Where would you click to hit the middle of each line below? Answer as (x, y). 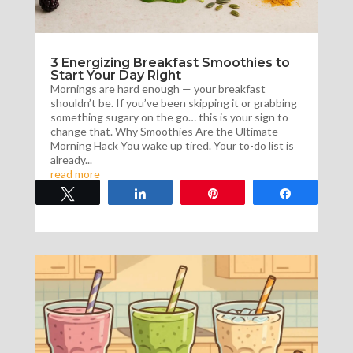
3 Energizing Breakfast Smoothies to (170, 63)
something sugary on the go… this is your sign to (169, 117)
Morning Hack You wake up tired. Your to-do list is (172, 146)
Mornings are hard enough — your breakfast (158, 89)
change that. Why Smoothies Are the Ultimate (164, 132)
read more (75, 174)
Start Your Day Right (115, 76)
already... (71, 160)
